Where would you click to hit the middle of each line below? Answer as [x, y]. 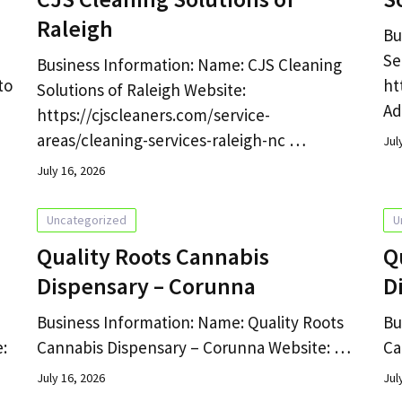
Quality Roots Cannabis [153, 256]
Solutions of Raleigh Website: [141, 89]
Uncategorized [86, 219]
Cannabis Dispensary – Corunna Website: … [193, 347]
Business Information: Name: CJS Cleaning [189, 64]
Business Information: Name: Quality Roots [190, 322]
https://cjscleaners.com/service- [153, 114]
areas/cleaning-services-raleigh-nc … [171, 140]
